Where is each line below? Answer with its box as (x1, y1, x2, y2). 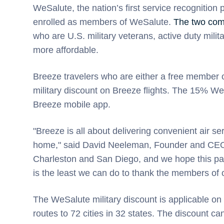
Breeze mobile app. (33, 99, 110, 109)
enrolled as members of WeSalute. (33, 16, 173, 27)
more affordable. (33, 44, 98, 55)
